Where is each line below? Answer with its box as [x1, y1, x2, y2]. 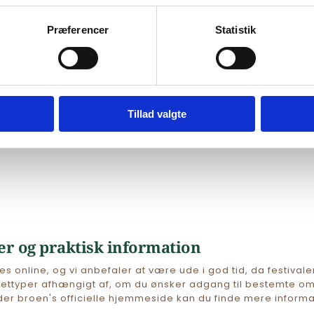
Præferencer [46, 24, 109, 36]
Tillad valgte [128, 108, 186, 121]
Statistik [215, 24, 256, 36]
